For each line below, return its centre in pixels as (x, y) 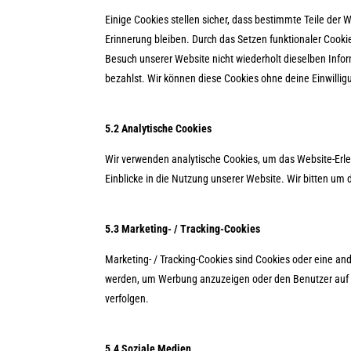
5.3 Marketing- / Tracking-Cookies (183, 228)
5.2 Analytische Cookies (159, 128)
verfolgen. (127, 298)
